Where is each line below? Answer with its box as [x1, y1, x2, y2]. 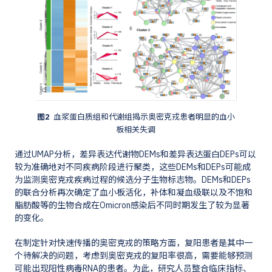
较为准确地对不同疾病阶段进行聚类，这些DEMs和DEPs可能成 [15, 161, 251, 173]
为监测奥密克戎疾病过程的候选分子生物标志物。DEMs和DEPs [15, 174, 251, 186]
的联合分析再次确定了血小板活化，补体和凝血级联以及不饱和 [15, 187, 253, 199]
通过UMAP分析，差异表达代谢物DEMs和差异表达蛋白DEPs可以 [15, 149, 257, 160]
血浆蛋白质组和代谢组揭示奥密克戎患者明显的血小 [49, 111, 235, 122]
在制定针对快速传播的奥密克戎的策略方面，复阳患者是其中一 [15, 237, 253, 249]
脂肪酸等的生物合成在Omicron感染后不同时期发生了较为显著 [15, 200, 250, 211]
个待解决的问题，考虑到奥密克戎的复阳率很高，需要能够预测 [15, 250, 253, 262]
